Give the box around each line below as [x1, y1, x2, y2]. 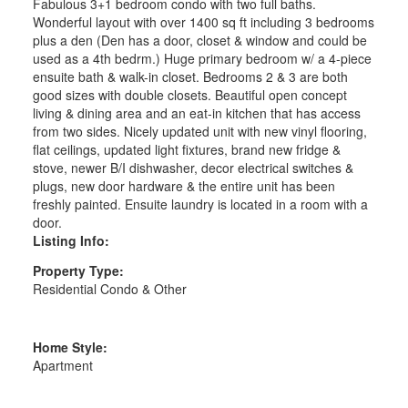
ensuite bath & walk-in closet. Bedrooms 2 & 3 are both [32, 66, 348, 86]
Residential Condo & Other [32, 279, 187, 298]
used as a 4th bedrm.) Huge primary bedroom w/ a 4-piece [32, 48, 372, 67]
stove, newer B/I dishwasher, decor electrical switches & [32, 158, 353, 177]
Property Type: [32, 260, 124, 280]
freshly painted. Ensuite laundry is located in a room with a [32, 194, 368, 213]
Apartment [32, 355, 93, 374]
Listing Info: [32, 230, 109, 250]
